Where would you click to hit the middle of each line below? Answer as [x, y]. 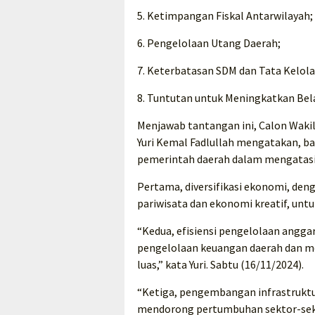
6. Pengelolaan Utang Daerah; [209, 43]
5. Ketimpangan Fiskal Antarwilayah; [225, 16]
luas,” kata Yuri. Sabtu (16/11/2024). [220, 265]
